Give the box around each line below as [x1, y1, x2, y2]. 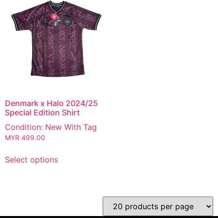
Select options [5, 154, 58, 164]
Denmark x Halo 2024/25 [5, 98, 98, 108]
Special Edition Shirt [5, 107, 80, 117]
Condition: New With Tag [5, 122, 97, 132]
